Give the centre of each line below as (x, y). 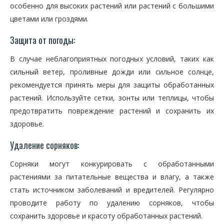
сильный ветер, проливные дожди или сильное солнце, (112, 72)
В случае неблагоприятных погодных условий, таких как (112, 59)
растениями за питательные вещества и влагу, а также (112, 177)
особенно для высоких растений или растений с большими (112, 6)
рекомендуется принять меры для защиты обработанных (112, 85)
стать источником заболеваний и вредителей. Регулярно (112, 190)
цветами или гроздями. (49, 19)
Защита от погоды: (42, 40)
